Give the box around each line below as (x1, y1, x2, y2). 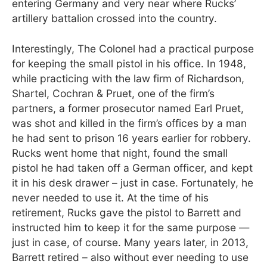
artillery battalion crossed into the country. (12, 11, 217, 24)
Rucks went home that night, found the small (12, 146, 228, 159)
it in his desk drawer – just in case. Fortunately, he (12, 176, 253, 189)
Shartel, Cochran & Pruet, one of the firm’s (12, 86, 215, 100)
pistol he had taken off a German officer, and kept (12, 161, 253, 174)
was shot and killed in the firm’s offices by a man (12, 116, 247, 129)
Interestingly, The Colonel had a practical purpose (12, 42, 254, 55)
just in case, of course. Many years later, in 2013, (12, 235, 249, 249)
